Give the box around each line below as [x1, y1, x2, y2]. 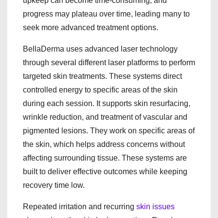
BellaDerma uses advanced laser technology [23, 44, 178, 53]
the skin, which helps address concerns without [23, 140, 185, 148]
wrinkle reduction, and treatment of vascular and [23, 112, 187, 121]
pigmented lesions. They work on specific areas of [23, 126, 195, 135]
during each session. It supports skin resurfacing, [23, 99, 190, 108]
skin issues [136, 202, 175, 211]
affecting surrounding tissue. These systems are [23, 153, 187, 162]
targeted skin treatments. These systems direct [23, 72, 182, 80]
